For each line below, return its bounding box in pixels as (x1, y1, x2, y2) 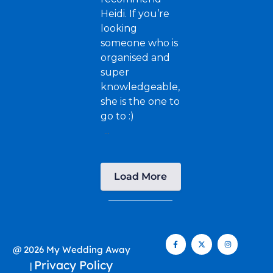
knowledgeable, (101, 81, 180, 93)
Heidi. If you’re (101, 8, 170, 20)
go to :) (101, 110, 135, 122)
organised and (101, 52, 171, 64)
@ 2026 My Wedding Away (12, 244, 130, 256)
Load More (114, 171, 168, 183)
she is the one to (101, 96, 180, 108)
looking (101, 23, 138, 35)
